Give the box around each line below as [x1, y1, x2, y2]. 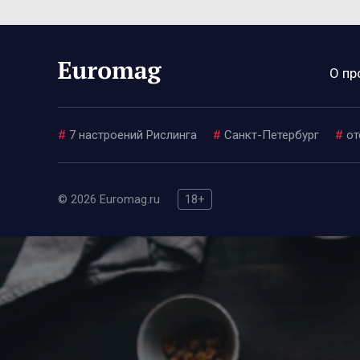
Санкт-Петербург [224, 127, 319, 142]
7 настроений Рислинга [69, 127, 197, 142]
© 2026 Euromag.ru [58, 191, 163, 207]
